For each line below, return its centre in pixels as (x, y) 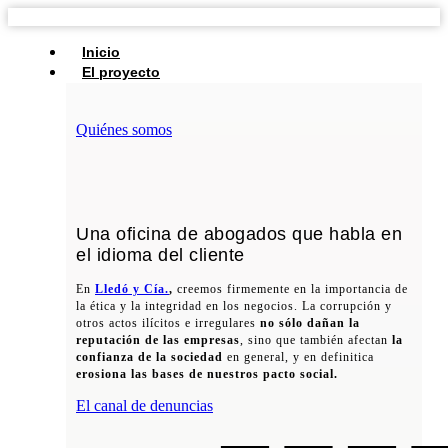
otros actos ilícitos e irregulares (168, 323)
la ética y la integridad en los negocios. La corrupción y (234, 306)
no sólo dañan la (310, 323)
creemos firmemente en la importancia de (290, 289)
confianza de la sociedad (149, 357)
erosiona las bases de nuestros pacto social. (207, 374)
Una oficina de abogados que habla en (239, 234)
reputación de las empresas (158, 340)
